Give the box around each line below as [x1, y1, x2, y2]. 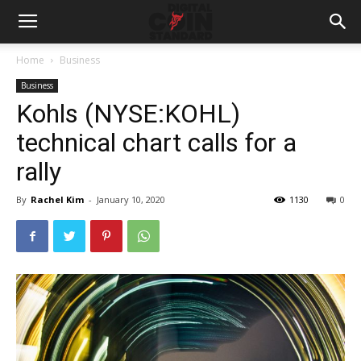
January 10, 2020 [97, 193, 165, 205]
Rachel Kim [31, 193, 84, 205]
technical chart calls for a [16, 127, 297, 158]
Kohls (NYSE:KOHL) [16, 98, 240, 129]
